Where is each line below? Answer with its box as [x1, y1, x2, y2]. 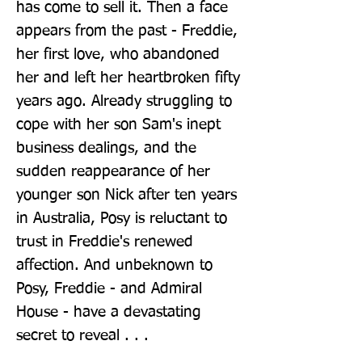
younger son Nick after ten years [16, 187, 237, 203]
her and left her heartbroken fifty [16, 69, 240, 86]
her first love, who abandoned [16, 46, 220, 62]
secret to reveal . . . [16, 327, 149, 343]
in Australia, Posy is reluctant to [16, 210, 227, 226]
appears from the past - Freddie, [16, 23, 238, 39]
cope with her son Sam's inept [16, 116, 221, 133]
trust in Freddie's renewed [16, 234, 193, 250]
